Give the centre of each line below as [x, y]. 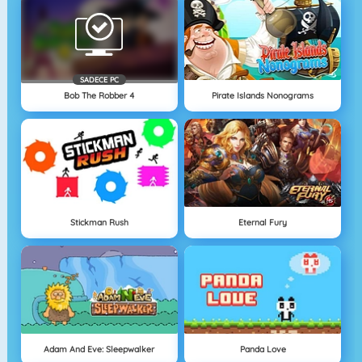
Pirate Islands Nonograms [263, 96]
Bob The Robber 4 [99, 96]
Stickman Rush [99, 223]
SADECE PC [99, 80]
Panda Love [263, 349]
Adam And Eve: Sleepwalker [99, 349]
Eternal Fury [263, 223]
